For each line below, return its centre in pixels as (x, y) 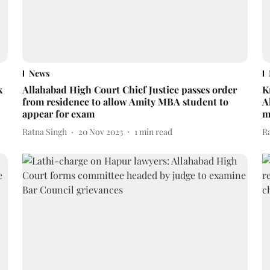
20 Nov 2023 (100, 132)
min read (155, 132)
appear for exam (58, 113)
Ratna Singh (44, 132)
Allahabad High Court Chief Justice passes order (129, 89)
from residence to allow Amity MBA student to (125, 101)
